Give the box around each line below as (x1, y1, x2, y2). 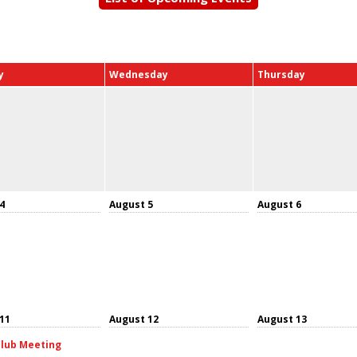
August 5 (109, 197, 153, 211)
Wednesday (109, 67, 168, 81)
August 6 (257, 197, 301, 211)
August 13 (257, 312, 307, 326)
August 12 (109, 312, 159, 326)
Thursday (257, 67, 305, 81)
